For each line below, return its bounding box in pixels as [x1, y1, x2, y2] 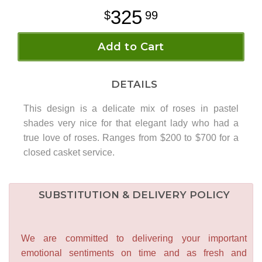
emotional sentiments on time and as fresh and [21, 247, 247, 258]
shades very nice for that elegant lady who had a [23, 118, 239, 128]
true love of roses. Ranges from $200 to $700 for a [23, 132, 239, 143]
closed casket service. [23, 147, 115, 157]
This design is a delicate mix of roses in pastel [23, 103, 239, 113]
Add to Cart [98, 40, 164, 53]
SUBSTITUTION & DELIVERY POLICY [38, 188, 230, 201]
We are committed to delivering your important [21, 233, 247, 243]
